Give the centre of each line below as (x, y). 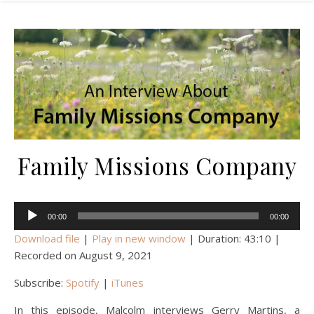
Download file (47, 238)
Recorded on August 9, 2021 (83, 255)
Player (29, 226)
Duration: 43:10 (234, 238)
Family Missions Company (157, 165)
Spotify (83, 282)
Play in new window (139, 238)
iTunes (128, 282)
